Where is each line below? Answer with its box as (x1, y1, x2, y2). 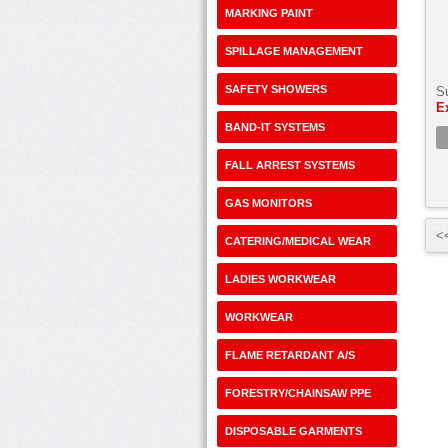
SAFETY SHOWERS (225, 83, 327, 95)
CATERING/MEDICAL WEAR (225, 235, 371, 247)
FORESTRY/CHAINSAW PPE (225, 387, 371, 399)
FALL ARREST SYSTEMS (225, 159, 355, 171)
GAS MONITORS (225, 197, 312, 209)
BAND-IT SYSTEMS (225, 121, 325, 133)
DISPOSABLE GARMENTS (225, 425, 362, 437)
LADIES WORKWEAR (225, 273, 336, 285)
